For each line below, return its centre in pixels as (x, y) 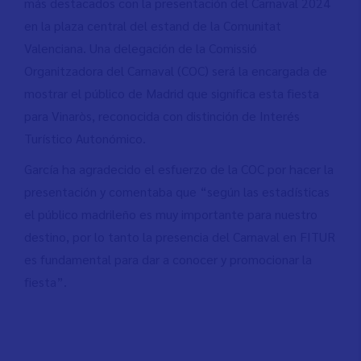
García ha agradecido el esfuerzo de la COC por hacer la (179, 168)
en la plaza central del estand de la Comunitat (153, 25)
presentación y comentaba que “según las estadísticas (177, 191)
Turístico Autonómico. (85, 138)
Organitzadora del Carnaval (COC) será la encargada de (176, 70)
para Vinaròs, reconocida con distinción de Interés (162, 115)
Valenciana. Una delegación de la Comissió (141, 48)
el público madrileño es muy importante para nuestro (171, 214)
